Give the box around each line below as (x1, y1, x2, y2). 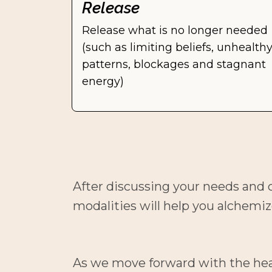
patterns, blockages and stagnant (82, 58, 266, 71)
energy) (82, 75, 124, 88)
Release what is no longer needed (82, 24, 268, 37)
